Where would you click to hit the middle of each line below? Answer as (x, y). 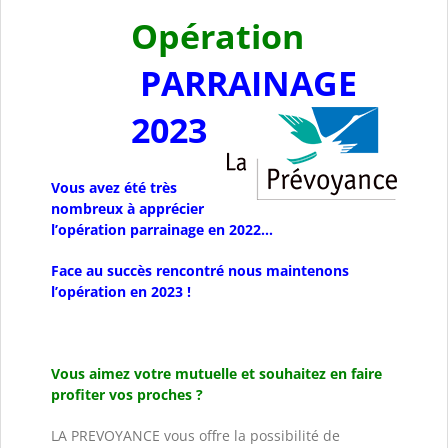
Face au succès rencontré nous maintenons (200, 270)
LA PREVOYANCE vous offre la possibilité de (195, 435)
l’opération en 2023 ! (121, 291)
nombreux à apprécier (127, 208)
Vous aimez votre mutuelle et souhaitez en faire (216, 373)
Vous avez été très (114, 187)
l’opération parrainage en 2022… (162, 229)
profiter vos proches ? (127, 394)
